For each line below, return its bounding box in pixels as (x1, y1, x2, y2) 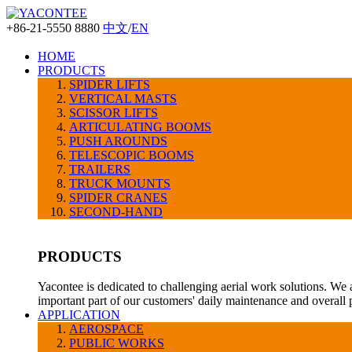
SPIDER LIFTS (69, 78, 150, 91)
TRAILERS (69, 163, 130, 176)
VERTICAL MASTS (69, 92, 177, 105)
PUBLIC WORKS (69, 336, 164, 350)
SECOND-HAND (69, 205, 163, 218)
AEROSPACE (69, 322, 144, 336)
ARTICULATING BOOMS (69, 120, 211, 134)
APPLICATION (38, 308, 120, 322)
